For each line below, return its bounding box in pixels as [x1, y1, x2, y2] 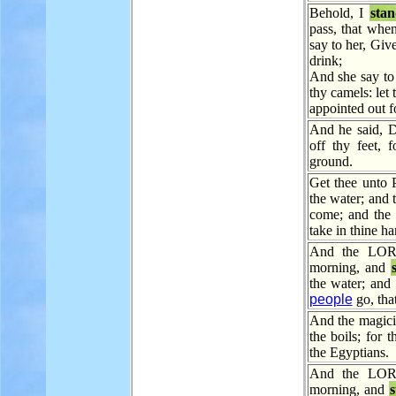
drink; [308, 53, 342, 68]
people [308, 292, 353, 307]
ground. [308, 154, 353, 169]
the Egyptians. [308, 345, 389, 360]
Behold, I [308, 5, 369, 20]
